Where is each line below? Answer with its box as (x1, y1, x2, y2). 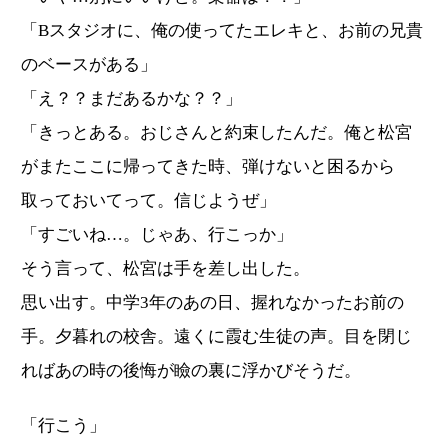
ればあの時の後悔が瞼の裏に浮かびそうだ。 (21, 361, 361, 381)
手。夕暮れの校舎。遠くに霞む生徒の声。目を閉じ (21, 327, 412, 347)
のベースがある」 (21, 55, 157, 75)
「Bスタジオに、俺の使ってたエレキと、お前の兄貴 (21, 21, 423, 41)
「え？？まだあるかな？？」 (21, 89, 242, 109)
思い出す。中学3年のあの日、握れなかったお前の (21, 293, 404, 313)
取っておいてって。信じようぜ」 (21, 191, 276, 211)
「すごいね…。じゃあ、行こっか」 (21, 225, 293, 245)
